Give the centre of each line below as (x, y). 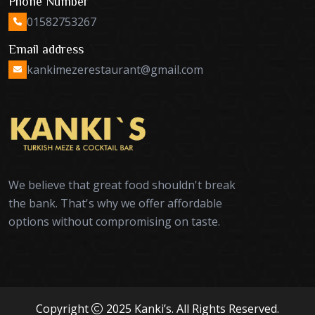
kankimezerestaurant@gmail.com (115, 70)
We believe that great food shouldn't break (122, 185)
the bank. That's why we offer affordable (115, 203)
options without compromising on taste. (114, 221)
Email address (46, 49)
